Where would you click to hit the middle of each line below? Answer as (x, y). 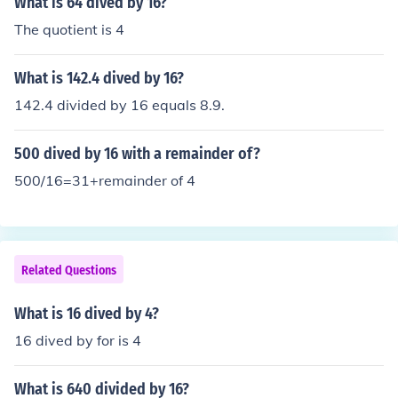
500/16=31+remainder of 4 (105, 180)
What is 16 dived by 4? (87, 314)
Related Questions (69, 271)
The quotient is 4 (69, 29)
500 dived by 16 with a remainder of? (137, 154)
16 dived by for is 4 (78, 340)
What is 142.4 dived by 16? (99, 78)
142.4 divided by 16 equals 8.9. (119, 105)
